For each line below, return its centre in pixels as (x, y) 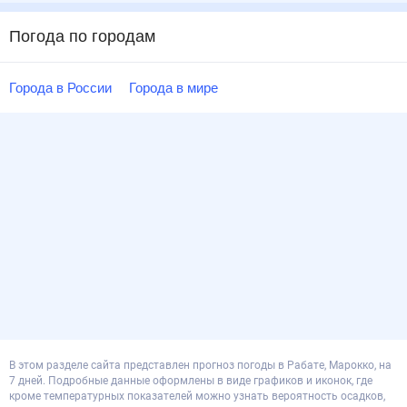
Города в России (61, 87)
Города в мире (176, 87)
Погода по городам (83, 36)
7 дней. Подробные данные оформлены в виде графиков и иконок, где (191, 381)
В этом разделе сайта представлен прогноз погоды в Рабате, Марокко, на (200, 365)
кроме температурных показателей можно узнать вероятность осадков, (197, 396)
